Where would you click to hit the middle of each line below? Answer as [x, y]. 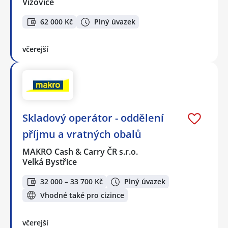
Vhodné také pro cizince [82, 195]
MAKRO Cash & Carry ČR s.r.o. [81, 151]
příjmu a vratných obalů [82, 134]
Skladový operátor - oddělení [93, 118]
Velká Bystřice [50, 162]
